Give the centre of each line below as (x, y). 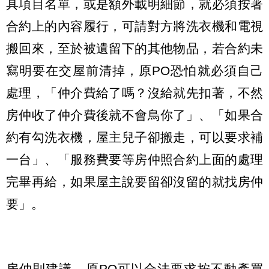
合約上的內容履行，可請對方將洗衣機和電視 (134, 26)
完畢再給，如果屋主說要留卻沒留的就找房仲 (134, 181)
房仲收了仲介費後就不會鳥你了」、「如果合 (134, 115)
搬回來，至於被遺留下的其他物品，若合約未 (134, 48)
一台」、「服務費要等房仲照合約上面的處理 (134, 159)
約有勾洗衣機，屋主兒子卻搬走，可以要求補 (134, 137)
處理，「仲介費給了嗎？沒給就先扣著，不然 (134, 92)
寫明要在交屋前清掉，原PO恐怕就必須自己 (134, 70)
